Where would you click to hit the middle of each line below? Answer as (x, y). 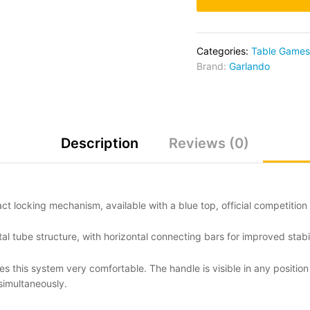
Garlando (249, 66)
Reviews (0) (209, 143)
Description (100, 143)
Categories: (224, 51)
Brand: (213, 66)
